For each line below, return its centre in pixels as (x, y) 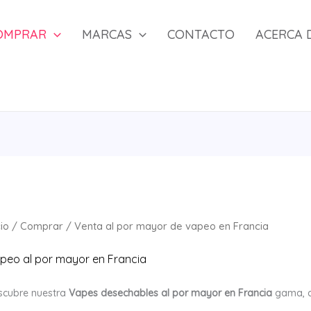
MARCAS (107, 34)
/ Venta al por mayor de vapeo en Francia (166, 226)
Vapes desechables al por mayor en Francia (170, 293)
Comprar (41, 226)
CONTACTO (201, 34)
